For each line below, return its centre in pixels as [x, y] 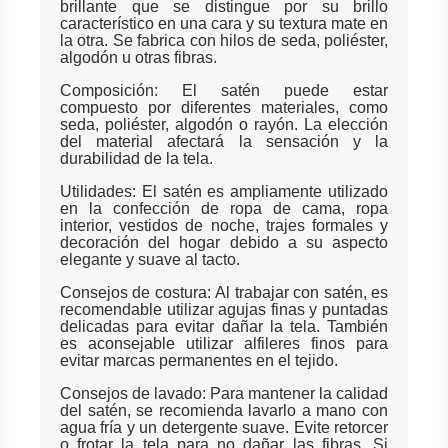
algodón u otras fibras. [138, 57]
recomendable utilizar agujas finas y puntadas [224, 309]
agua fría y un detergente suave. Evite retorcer [224, 427]
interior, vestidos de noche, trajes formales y [224, 225]
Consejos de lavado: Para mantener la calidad [224, 393]
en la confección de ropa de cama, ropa [224, 208]
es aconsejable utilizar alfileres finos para [224, 343]
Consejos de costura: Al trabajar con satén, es [224, 292]
